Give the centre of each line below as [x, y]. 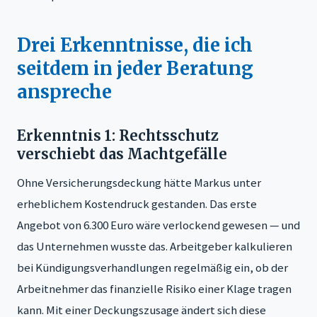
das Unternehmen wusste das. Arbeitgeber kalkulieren [155, 246]
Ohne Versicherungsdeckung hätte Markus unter [139, 182]
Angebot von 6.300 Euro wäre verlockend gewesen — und [158, 225]
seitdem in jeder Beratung [135, 68]
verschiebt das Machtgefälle [122, 154]
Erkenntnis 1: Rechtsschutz [118, 135]
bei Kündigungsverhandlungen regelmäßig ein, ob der [152, 267]
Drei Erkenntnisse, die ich [135, 45]
